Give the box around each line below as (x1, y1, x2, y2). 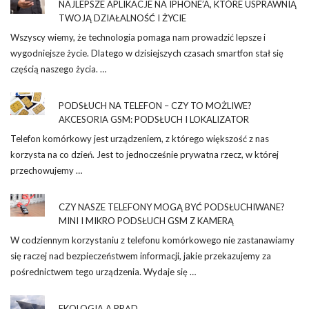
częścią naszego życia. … (10, 63, 106, 74)
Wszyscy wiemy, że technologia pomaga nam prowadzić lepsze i (10, 31, 266, 43)
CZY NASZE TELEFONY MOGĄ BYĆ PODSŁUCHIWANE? (59, 201, 285, 212)
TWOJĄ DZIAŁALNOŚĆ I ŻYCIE (59, 12, 186, 23)
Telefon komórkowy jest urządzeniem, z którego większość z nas (10, 132, 269, 144)
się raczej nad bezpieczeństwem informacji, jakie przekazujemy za (10, 250, 271, 261)
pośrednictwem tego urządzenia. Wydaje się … (10, 266, 196, 277)
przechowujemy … (10, 164, 82, 176)
